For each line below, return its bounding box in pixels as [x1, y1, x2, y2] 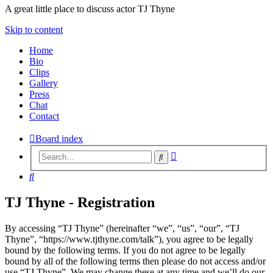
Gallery [29, 77, 58, 88]
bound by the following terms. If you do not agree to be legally [5, 245, 246, 256]
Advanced [176, 149, 216, 160]
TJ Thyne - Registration [5, 194, 155, 211]
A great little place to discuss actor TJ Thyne [5, 3, 175, 14]
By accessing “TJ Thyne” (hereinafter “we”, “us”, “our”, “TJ [5, 223, 239, 234]
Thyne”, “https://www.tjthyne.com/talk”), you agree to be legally [5, 234, 253, 245]
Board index [35, 133, 83, 144]
